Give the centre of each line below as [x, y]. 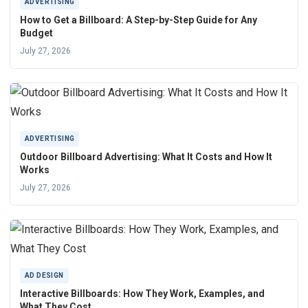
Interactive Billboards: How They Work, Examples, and [142, 294]
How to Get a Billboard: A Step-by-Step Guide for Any [139, 20]
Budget [36, 33]
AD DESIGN [44, 276]
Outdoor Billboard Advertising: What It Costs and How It [146, 157]
